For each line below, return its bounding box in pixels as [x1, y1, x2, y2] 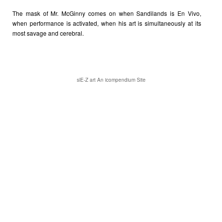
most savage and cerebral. [12, 29, 84, 37]
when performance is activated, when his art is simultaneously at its [12, 19, 201, 27]
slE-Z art [76, 76, 97, 83]
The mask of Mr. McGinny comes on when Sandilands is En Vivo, [12, 9, 201, 17]
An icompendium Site [97, 76, 146, 83]
